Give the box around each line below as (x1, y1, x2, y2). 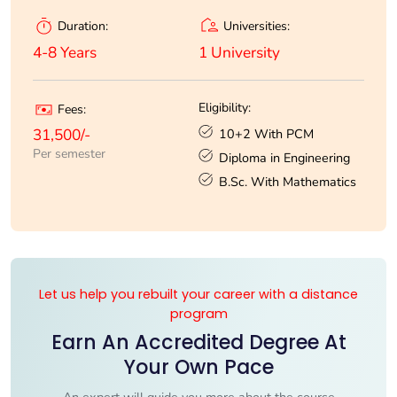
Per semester (33, 145, 105, 163)
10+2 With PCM (219, 124, 314, 143)
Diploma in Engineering (219, 148, 350, 167)
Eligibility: (198, 98, 251, 116)
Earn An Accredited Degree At (51, 328, 346, 356)
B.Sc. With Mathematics (219, 172, 356, 191)
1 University (198, 42, 280, 63)
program (169, 304, 228, 323)
